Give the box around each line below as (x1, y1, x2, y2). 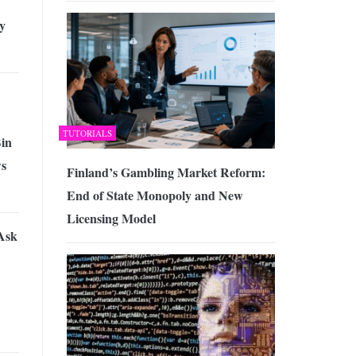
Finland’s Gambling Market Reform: (66, 162, 265, 181)
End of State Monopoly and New (66, 185, 243, 204)
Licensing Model (66, 208, 156, 227)
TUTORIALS (62, 126, 112, 139)
